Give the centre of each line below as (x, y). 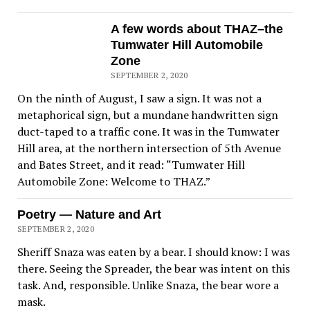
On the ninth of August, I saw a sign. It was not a (139, 98)
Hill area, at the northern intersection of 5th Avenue (149, 148)
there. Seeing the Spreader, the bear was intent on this (153, 268)
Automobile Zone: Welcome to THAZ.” (113, 181)
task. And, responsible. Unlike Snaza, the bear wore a (148, 285)
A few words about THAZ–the (197, 29)
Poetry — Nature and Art (89, 215)
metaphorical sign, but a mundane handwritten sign (147, 115)
